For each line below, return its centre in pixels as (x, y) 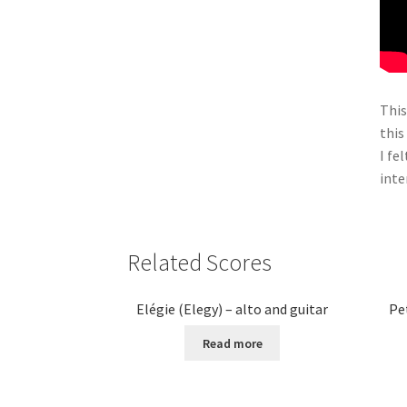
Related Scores (200, 262)
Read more (232, 343)
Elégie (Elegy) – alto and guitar (233, 308)
